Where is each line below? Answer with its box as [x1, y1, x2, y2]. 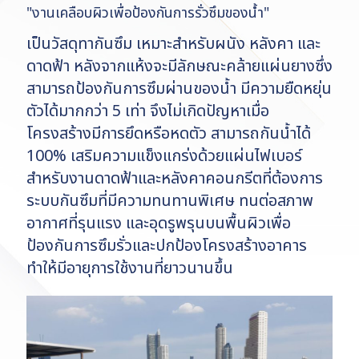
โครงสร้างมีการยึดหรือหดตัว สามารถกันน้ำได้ [26, 122, 311, 146]
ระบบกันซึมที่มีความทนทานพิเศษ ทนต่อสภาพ [26, 189, 313, 213]
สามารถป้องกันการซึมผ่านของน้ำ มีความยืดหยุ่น [26, 77, 332, 101]
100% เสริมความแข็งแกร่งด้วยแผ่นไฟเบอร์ [26, 144, 302, 168]
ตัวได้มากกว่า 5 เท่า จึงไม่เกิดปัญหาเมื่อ [26, 99, 269, 123]
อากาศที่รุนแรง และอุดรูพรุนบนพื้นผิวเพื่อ [26, 212, 291, 236]
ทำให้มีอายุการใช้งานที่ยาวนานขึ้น [26, 256, 233, 280]
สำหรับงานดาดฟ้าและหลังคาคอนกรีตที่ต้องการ [26, 167, 323, 191]
